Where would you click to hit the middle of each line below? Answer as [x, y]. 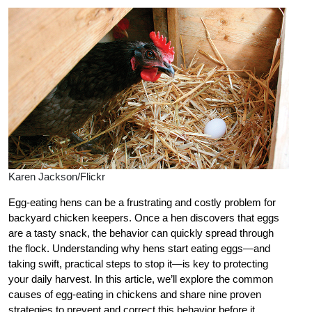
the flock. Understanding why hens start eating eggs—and [139, 249]
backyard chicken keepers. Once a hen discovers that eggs [144, 218]
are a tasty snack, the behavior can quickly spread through [141, 233]
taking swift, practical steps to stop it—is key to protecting [138, 264]
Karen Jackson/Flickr [57, 177]
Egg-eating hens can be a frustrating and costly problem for [142, 203]
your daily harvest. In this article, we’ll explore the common [141, 279]
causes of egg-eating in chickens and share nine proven [135, 295]
